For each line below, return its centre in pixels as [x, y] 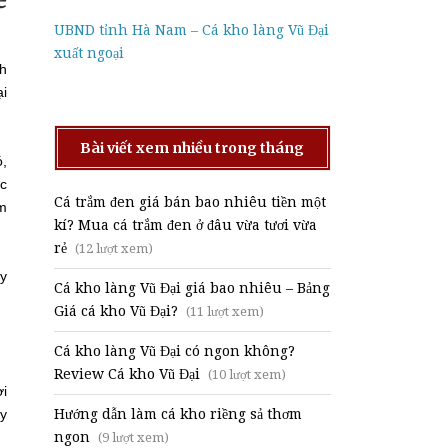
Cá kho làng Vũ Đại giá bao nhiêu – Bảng [191, 287]
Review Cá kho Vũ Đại [126, 373]
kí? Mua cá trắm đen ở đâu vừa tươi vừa [185, 224]
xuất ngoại [88, 52]
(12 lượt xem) [112, 248]
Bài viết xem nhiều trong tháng [192, 147]
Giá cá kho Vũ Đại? [115, 310]
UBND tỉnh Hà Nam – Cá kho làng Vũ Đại [191, 29]
